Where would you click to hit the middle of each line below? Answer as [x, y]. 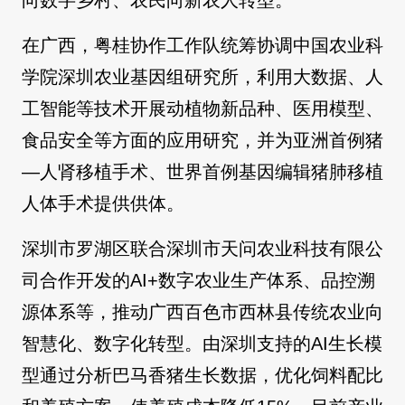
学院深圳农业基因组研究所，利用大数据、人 [202, 77]
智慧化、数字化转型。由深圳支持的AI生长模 [202, 344]
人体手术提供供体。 [103, 204]
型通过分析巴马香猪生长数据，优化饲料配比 [202, 376]
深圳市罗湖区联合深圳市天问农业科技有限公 [202, 249]
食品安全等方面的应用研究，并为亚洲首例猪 [202, 141]
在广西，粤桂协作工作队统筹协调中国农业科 [202, 46]
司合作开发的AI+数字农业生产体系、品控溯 [198, 281]
